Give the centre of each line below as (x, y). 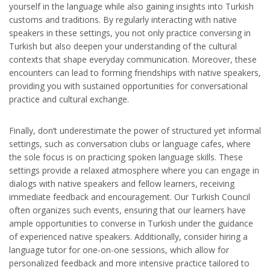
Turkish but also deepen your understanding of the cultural (123, 46)
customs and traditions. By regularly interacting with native (123, 20)
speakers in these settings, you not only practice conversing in (130, 33)
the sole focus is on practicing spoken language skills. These (126, 157)
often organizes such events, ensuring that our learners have (127, 210)
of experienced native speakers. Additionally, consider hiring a (128, 237)
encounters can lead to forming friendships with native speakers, (135, 73)
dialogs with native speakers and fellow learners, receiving (122, 184)
